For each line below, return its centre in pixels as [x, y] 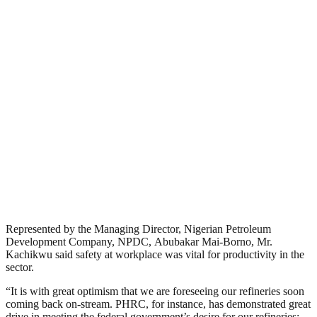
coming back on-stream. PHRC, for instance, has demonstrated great [158, 304]
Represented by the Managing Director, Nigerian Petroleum [138, 229]
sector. [20, 267]
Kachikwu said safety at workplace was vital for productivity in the [155, 254]
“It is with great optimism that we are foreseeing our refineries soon [155, 291]
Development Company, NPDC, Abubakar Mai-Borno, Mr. [139, 241]
